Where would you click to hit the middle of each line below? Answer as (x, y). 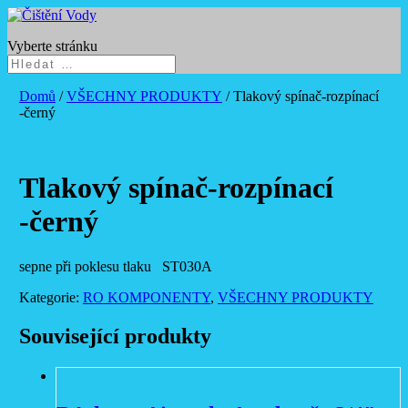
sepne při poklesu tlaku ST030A (115, 266)
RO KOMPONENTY (146, 297)
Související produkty (115, 336)
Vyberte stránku (52, 46)
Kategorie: (51, 297)
